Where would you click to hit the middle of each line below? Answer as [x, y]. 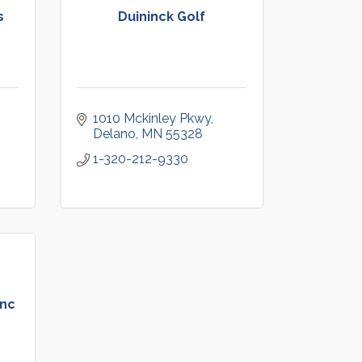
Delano [114, 134]
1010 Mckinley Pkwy [152, 118]
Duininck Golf [161, 17]
